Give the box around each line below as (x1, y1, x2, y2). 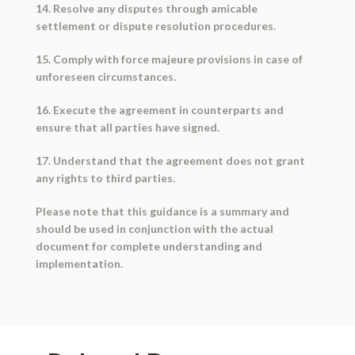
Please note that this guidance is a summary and (35, 204, 289, 219)
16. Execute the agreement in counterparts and (35, 103, 284, 117)
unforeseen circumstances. (35, 70, 176, 84)
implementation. (35, 257, 123, 271)
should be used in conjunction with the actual (35, 222, 273, 236)
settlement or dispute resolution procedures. (35, 19, 276, 33)
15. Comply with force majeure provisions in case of (35, 52, 303, 67)
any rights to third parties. (35, 171, 175, 185)
